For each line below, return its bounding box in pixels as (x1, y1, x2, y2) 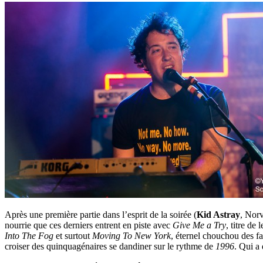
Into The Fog (5, 230, 53, 241)
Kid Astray (197, 209, 240, 220)
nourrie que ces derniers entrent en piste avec (5, 220, 173, 230)
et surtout (53, 230, 92, 241)
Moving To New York (92, 230, 171, 241)
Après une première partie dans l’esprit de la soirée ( (5, 209, 197, 220)
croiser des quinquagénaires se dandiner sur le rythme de (5, 241, 215, 251)
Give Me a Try (173, 220, 226, 230)
